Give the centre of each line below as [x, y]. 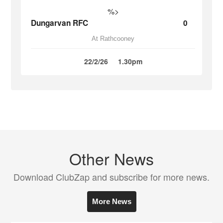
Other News [111, 158]
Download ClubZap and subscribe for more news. [111, 177]
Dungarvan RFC [60, 23]
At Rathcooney [113, 39]
